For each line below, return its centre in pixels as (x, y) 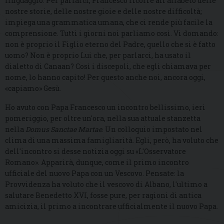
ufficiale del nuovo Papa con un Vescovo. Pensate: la (94, 173)
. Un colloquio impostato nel (152, 129)
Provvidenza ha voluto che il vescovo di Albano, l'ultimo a (106, 184)
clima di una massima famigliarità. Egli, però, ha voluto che (112, 140)
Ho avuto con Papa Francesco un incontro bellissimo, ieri (105, 107)
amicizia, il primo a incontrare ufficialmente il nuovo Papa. (111, 206)
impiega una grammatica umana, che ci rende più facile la (109, 22)
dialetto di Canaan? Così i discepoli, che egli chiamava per (108, 66)
